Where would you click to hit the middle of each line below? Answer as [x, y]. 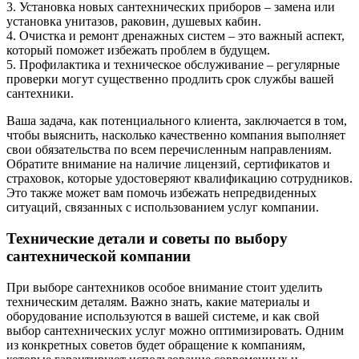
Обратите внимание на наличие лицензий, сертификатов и [168, 164]
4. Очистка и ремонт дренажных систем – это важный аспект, [175, 36]
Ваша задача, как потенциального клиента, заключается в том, [177, 121]
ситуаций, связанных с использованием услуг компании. [163, 208]
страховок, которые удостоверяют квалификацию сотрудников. [179, 179]
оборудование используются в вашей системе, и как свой [163, 316]
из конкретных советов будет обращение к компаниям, [156, 345]
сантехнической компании [99, 256]
